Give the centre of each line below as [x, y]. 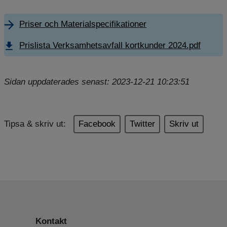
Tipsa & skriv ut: [35, 124]
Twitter [142, 124]
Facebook [97, 124]
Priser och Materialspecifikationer [83, 24]
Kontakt [51, 221]
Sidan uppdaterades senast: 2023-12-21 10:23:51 [97, 82]
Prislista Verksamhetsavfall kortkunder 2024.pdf [110, 45]
